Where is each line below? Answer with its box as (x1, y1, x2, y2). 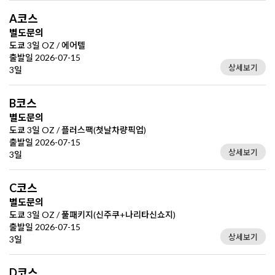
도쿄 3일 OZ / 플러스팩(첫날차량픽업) (9, 124, 146, 135)
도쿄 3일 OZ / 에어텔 (9, 39, 85, 50)
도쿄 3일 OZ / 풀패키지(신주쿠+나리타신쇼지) (9, 209, 176, 220)
